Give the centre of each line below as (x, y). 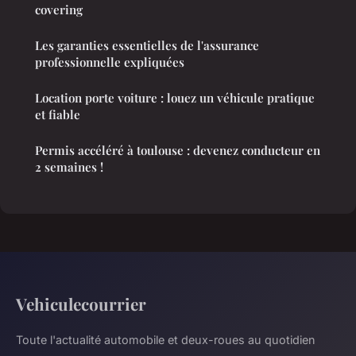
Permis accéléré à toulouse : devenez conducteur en (178, 150)
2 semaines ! (69, 166)
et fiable (58, 114)
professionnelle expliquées (110, 62)
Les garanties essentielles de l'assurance (147, 45)
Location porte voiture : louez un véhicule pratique (175, 97)
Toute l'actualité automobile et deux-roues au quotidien (166, 339)
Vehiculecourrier (81, 303)
